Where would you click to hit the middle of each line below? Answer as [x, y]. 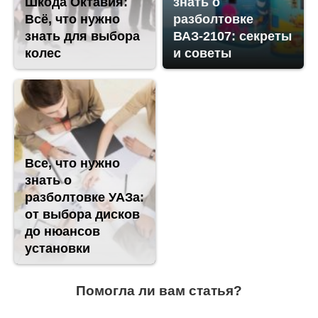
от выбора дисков [82, 215]
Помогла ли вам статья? [159, 291]
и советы [202, 54]
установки [57, 249]
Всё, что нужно [72, 20]
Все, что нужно [72, 164]
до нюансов [62, 232]
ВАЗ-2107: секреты [232, 37]
